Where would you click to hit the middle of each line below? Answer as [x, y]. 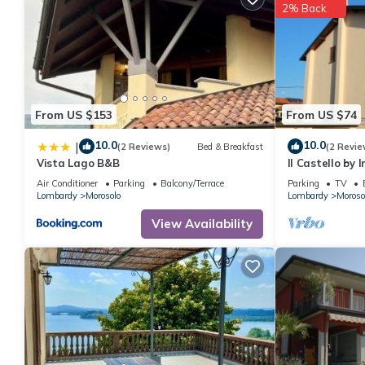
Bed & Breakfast [230, 146]
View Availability [202, 224]
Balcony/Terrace [192, 184]
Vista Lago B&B [78, 163]
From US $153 [74, 114]
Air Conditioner [67, 184]
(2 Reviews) [144, 146]
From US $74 [321, 114]
